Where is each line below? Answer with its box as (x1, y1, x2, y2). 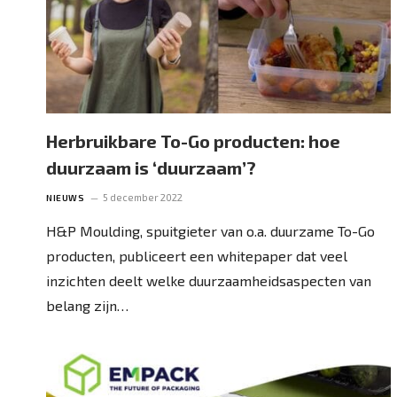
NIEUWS (46, 191, 84, 203)
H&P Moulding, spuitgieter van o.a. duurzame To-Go (46, 222, 375, 239)
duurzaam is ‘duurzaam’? (46, 156, 256, 178)
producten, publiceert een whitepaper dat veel (46, 246, 347, 264)
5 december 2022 (103, 191, 183, 203)
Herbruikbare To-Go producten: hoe (46, 129, 340, 152)
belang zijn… (46, 296, 128, 314)
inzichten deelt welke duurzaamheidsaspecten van (46, 271, 371, 289)
